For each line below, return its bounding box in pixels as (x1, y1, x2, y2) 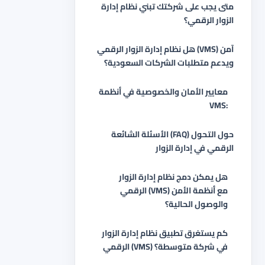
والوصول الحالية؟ (165, 196, 228, 212)
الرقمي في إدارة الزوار (156, 140, 234, 156)
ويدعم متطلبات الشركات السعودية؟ (104, 55, 234, 70)
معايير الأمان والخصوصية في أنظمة (99, 84, 228, 99)
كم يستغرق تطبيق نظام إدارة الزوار (102, 225, 228, 241)
